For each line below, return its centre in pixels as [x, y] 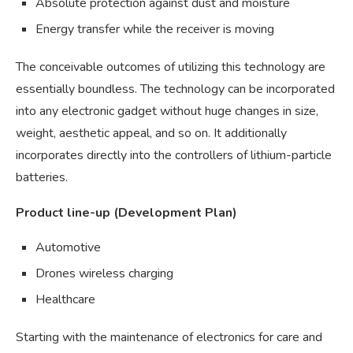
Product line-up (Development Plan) [126, 213]
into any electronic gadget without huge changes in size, [167, 111]
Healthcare [65, 300]
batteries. [42, 178]
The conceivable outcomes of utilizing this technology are [171, 67]
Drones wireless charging [104, 274]
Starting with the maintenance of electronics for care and [169, 338]
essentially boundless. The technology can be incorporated [175, 89]
